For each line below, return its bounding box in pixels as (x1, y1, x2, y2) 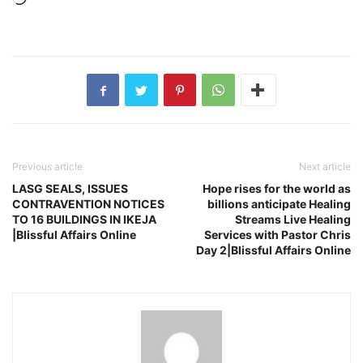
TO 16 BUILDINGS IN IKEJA (12, 212, 159, 227)
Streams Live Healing (235, 212, 351, 227)
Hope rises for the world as (203, 181, 351, 196)
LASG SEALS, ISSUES (12, 181, 128, 196)
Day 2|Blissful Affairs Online (196, 243, 351, 258)
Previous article (12, 160, 83, 173)
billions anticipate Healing (207, 197, 351, 211)
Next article (299, 160, 351, 173)
